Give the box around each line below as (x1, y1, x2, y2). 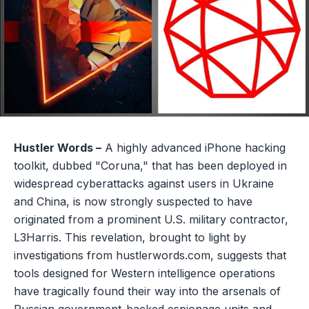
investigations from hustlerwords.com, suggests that (14, 248, 286, 263)
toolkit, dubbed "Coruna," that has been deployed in (14, 159, 287, 173)
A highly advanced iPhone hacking (101, 141, 286, 155)
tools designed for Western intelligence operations (14, 266, 275, 281)
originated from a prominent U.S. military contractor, (14, 212, 288, 227)
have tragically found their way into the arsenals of (14, 284, 281, 299)
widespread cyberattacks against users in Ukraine (14, 177, 274, 191)
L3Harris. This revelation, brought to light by (14, 230, 246, 245)
